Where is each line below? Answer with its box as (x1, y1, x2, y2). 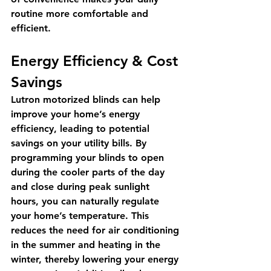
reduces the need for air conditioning (11, 224, 182, 236)
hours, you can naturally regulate (11, 195, 162, 207)
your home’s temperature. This (11, 209, 152, 221)
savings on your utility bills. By (11, 137, 149, 149)
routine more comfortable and (11, 7, 151, 19)
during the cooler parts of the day (11, 166, 168, 178)
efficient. (11, 22, 51, 34)
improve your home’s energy (11, 108, 143, 120)
